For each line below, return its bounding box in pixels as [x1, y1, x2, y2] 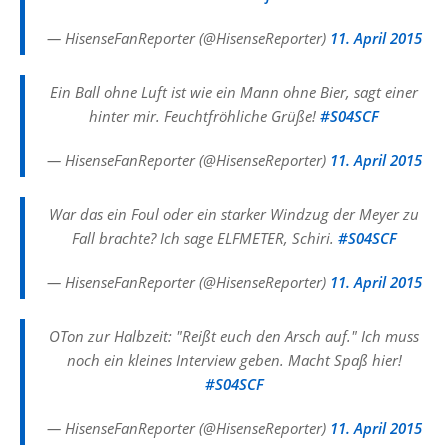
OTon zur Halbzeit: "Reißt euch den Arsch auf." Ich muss [49, 326, 419, 346]
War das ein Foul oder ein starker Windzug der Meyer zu [49, 204, 419, 224]
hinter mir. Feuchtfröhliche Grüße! [89, 106, 320, 126]
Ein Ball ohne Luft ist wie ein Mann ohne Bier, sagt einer [50, 82, 418, 102]
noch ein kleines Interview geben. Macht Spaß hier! [66, 350, 402, 370]
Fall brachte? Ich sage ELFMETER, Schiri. [71, 228, 338, 248]
